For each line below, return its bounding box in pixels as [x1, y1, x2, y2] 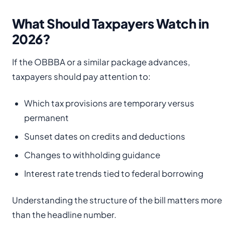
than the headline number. [12, 209, 117, 220]
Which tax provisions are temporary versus [24, 97, 194, 108]
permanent [24, 112, 69, 123]
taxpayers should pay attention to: [12, 71, 151, 82]
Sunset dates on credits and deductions [24, 131, 185, 142]
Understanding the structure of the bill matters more [12, 194, 222, 205]
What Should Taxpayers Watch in [12, 15, 209, 32]
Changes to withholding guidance [24, 149, 160, 160]
